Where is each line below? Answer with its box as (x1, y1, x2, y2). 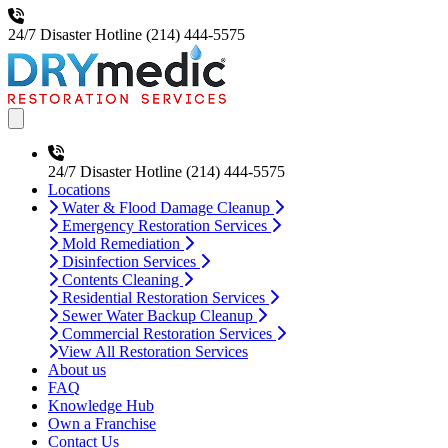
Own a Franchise (48, 415, 156, 432)
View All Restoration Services (58, 343, 248, 360)
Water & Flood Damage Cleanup (62, 199, 274, 216)
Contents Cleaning (62, 271, 183, 288)
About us (48, 361, 106, 378)
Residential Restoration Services (62, 289, 269, 306)
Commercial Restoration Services (62, 325, 276, 342)
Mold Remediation (62, 235, 184, 252)
